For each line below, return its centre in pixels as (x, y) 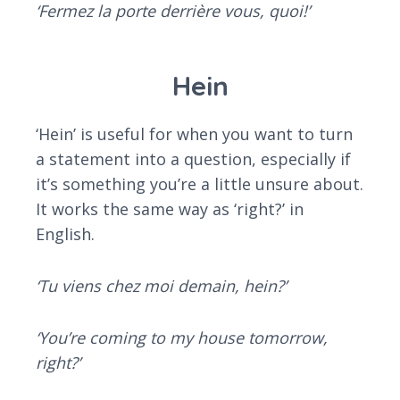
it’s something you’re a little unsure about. (200, 184)
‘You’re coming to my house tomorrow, (182, 338)
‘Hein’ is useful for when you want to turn (194, 134)
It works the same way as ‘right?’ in (170, 209)
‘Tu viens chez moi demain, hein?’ (161, 286)
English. (65, 234)
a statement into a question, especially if (193, 159)
